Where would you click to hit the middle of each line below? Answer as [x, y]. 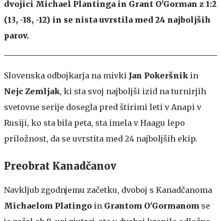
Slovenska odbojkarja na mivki [66, 75]
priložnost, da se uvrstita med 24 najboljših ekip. [101, 139]
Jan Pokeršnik [158, 75]
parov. [17, 36]
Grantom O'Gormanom [152, 206]
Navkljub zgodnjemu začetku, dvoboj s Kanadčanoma [108, 190]
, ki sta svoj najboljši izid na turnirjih [133, 91]
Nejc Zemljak [32, 91]
